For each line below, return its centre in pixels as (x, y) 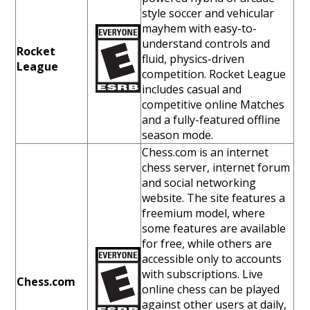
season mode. (178, 135)
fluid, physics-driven (193, 58)
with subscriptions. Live (203, 274)
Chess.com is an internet (206, 152)
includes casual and (192, 89)
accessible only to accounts (212, 258)
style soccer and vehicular (208, 13)
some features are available (214, 228)
